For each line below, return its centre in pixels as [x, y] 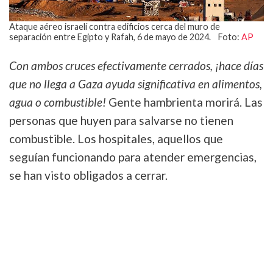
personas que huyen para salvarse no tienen [121, 121]
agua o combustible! [58, 102]
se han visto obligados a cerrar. [88, 175]
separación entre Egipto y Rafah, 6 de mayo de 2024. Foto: [125, 37]
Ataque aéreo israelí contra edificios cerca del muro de [115, 27]
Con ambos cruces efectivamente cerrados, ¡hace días [136, 66]
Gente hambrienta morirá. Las [184, 102]
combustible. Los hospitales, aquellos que [116, 139]
